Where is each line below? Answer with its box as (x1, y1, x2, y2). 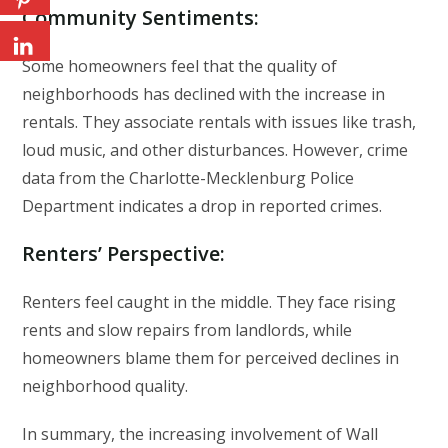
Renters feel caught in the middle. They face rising (22, 290, 397, 313)
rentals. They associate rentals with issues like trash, (22, 110, 417, 133)
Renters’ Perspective (22, 239, 221, 267)
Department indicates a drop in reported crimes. (22, 194, 383, 217)
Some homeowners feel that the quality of (22, 54, 338, 77)
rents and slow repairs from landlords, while (22, 318, 353, 341)
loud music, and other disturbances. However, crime (22, 138, 409, 161)
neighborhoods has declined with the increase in (22, 82, 386, 105)
